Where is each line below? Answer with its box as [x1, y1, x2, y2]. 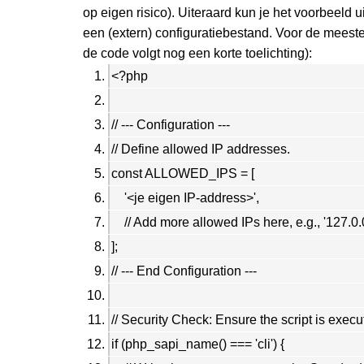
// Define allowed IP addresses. [111, 141, 290, 156]
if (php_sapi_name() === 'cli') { [111, 336, 284, 351]
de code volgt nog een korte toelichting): [83, 45, 312, 60]
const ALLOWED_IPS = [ [111, 166, 254, 180]
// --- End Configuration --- [111, 263, 257, 278]
